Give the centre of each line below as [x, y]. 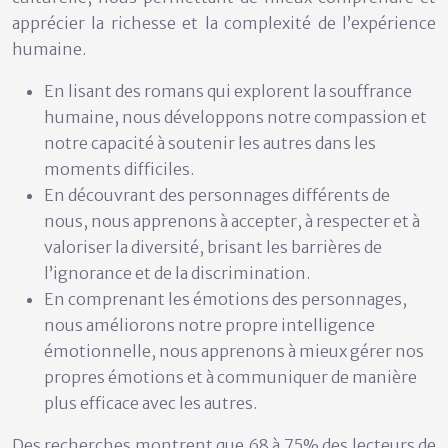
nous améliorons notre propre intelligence [209, 324]
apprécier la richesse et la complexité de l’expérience [224, 22]
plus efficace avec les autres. [150, 402]
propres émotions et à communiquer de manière [230, 376]
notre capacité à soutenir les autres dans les [210, 142]
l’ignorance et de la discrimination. [177, 272]
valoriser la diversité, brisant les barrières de [213, 246]
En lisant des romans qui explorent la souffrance [228, 90]
